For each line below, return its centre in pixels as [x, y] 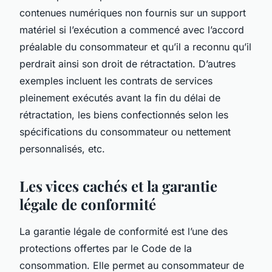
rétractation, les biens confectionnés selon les [124, 114]
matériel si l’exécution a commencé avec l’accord [132, 29]
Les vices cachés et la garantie [118, 185]
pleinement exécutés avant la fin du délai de [120, 97]
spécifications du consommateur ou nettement [125, 131]
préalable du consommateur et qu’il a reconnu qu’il [135, 46]
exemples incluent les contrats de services [116, 80]
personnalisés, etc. [62, 148]
